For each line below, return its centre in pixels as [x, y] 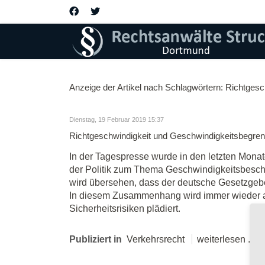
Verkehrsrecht [156, 239]
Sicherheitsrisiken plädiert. [125, 209]
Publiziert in [96, 239]
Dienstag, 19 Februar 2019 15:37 [117, 119]
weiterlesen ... [226, 239]
